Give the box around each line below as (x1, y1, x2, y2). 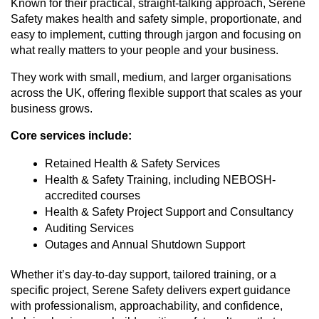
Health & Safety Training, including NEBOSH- (45, 174, 276, 187)
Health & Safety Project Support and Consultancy (45, 206, 293, 219)
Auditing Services (45, 222, 134, 235)
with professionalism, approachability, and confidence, (11, 300, 283, 313)
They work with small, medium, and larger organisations (11, 71, 291, 84)
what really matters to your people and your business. (11, 44, 278, 57)
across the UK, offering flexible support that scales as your (11, 87, 302, 100)
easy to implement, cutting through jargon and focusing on (11, 28, 301, 41)
